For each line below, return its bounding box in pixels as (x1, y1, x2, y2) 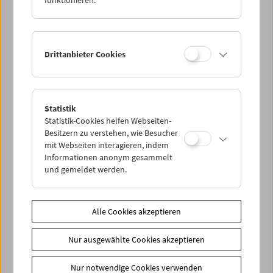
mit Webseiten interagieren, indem (44, 139, 169, 151)
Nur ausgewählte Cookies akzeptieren (68, 233, 205, 245)
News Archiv (46, 207, 96, 219)
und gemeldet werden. (44, 163, 127, 175)
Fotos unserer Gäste (34, 247, 116, 260)
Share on (18, 116, 55, 129)
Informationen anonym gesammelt (44, 151, 173, 163)
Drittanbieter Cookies (44, 48, 126, 60)
